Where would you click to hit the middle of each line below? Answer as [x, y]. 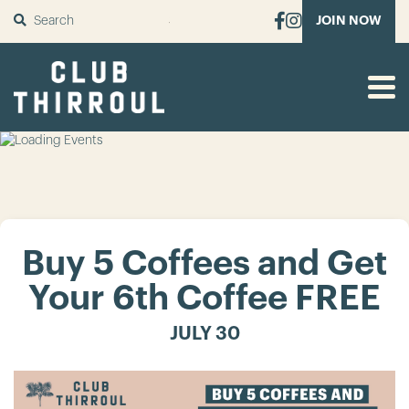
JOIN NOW [349, 21]
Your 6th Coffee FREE [204, 299]
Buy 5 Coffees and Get [204, 264]
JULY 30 [204, 335]
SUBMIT [192, 21]
